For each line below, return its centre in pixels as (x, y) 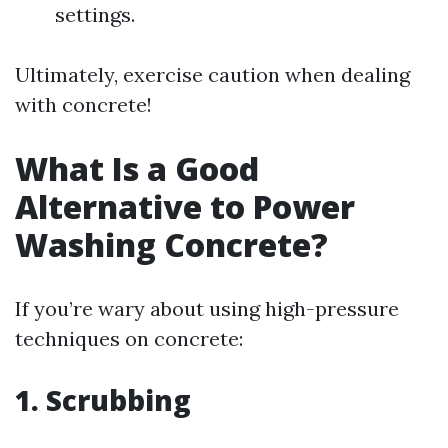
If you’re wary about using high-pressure (207, 308)
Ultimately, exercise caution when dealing (212, 74)
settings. (95, 14)
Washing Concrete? (171, 244)
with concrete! (83, 104)
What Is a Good (137, 168)
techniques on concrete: (129, 338)
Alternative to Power (185, 206)
